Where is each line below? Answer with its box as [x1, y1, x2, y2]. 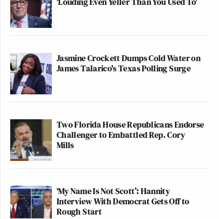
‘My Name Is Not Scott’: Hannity [57, 185, 171, 197]
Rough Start [57, 205, 102, 218]
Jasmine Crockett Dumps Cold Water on [57, 52, 200, 65]
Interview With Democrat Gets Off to [57, 195, 190, 208]
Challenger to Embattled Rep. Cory [57, 129, 185, 141]
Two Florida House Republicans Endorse [57, 118, 204, 131]
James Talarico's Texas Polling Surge [57, 62, 191, 75]
